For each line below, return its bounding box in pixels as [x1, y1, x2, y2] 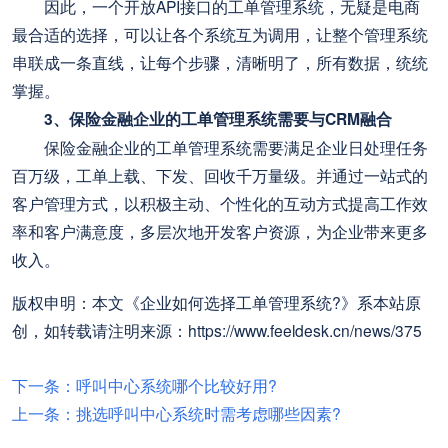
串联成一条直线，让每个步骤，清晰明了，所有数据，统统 [12, 51, 429, 74]
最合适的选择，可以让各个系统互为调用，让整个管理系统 [12, 23, 429, 46]
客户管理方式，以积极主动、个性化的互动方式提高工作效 [12, 192, 429, 215]
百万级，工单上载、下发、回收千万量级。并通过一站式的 [12, 164, 429, 187]
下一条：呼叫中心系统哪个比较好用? [12, 374, 278, 397]
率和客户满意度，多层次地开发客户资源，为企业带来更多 [12, 220, 429, 243]
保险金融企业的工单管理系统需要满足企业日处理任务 [12, 136, 429, 159]
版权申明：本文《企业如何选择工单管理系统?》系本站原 [12, 291, 422, 314]
